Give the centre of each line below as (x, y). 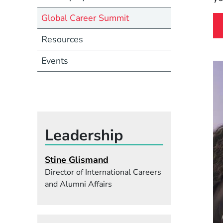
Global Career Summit (85, 18)
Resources (62, 39)
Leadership (84, 135)
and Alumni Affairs (78, 184)
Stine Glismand (76, 160)
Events (55, 60)
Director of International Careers (103, 172)
